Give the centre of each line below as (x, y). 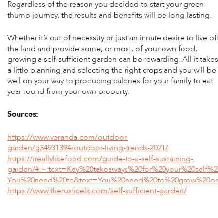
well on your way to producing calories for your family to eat (110, 81)
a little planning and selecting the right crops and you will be (112, 70)
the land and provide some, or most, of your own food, (102, 48)
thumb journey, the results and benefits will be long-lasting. (109, 15)
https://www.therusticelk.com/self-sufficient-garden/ (97, 191)
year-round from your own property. (68, 91)
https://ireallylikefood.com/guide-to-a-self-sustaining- (100, 158)
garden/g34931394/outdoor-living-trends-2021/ (88, 148)
